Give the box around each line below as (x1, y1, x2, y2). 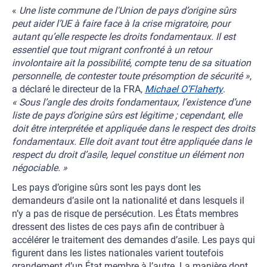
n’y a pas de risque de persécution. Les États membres (12, 208, 238, 219)
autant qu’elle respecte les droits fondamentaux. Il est (12, 31, 235, 42)
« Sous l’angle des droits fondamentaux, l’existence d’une (12, 97, 250, 108)
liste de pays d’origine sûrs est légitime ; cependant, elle (12, 110, 242, 121)
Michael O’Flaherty (145, 83, 223, 95)
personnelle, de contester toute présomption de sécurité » (12, 70, 250, 82)
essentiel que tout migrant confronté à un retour (12, 44, 212, 55)
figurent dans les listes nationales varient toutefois (12, 247, 223, 259)
